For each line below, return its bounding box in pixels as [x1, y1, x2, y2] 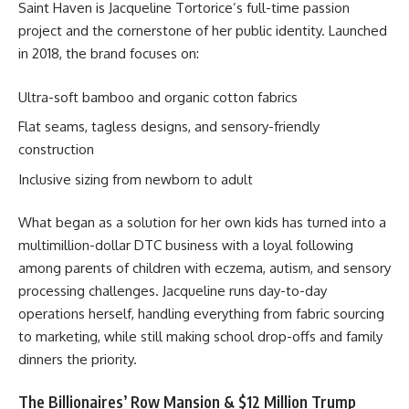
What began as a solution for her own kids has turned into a [18, 214, 386, 232]
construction [18, 141, 94, 159]
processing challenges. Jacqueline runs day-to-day [18, 282, 327, 300]
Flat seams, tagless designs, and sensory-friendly [18, 118, 320, 136]
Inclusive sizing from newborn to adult [18, 170, 253, 188]
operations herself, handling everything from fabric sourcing [18, 305, 384, 323]
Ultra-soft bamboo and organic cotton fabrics [18, 88, 298, 106]
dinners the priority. [18, 351, 137, 369]
